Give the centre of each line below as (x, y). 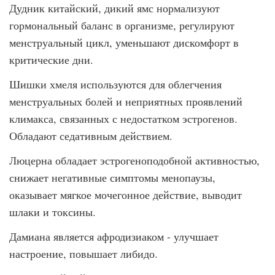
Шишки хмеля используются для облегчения (115, 84)
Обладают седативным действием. (91, 136)
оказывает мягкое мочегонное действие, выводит (126, 195)
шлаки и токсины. (52, 212)
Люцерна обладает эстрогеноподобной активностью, (134, 160)
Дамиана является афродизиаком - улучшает (114, 236)
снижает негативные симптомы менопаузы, (112, 177)
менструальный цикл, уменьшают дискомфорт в (124, 42)
